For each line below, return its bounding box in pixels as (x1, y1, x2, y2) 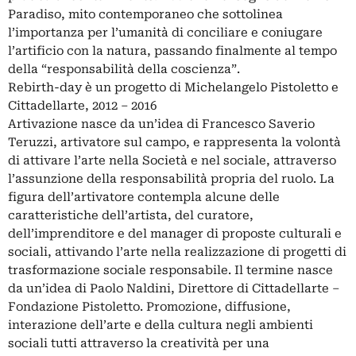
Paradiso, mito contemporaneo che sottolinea (8, 7, 283, 22)
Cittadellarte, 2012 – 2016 (8, 99, 157, 114)
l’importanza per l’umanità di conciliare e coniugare (8, 25, 323, 41)
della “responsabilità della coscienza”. (8, 62, 240, 77)
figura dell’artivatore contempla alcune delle (8, 190, 280, 205)
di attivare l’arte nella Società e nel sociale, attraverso (8, 153, 336, 168)
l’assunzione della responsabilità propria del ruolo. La (8, 172, 335, 187)
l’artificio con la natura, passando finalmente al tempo (8, 44, 337, 59)
